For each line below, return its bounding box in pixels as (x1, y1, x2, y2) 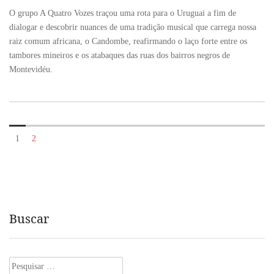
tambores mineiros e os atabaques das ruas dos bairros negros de (9, 51, 230, 61)
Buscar (9, 210, 49, 228)
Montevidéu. (9, 65, 53, 75)
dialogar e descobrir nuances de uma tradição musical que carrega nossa (9, 23, 256, 32)
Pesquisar (9, 259, 45, 269)
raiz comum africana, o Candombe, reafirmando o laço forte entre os (9, 37, 247, 46)
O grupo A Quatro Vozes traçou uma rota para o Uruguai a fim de (9, 9, 236, 18)
